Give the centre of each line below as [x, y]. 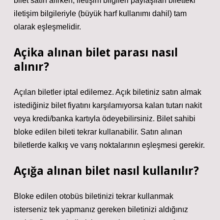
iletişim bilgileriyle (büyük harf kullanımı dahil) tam [100, 14]
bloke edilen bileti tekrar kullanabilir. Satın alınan [98, 132]
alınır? [31, 67]
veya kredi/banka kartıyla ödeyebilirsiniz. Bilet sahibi [105, 119]
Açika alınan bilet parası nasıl [96, 52]
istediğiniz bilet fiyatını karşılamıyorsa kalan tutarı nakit [108, 105]
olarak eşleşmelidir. [47, 27]
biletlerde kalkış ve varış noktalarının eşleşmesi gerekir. [109, 145]
